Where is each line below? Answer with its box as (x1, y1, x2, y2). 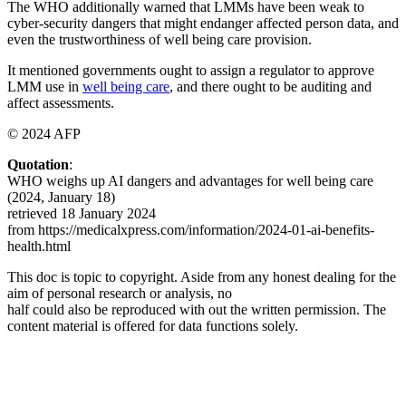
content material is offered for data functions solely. (7, 318, 298, 334)
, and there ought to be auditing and (169, 79, 372, 95)
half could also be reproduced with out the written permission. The (7, 302, 386, 318)
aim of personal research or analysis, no (7, 285, 232, 302)
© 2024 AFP (7, 126, 81, 142)
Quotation (7, 157, 69, 173)
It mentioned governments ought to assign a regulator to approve (7, 63, 374, 79)
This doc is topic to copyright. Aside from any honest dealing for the (7, 269, 396, 285)
